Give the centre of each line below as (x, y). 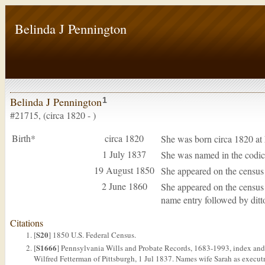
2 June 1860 (124, 186)
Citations (27, 223)
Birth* (24, 138)
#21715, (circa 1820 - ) (53, 115)
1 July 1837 (124, 154)
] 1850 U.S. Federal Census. (92, 235)
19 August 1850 (124, 170)
